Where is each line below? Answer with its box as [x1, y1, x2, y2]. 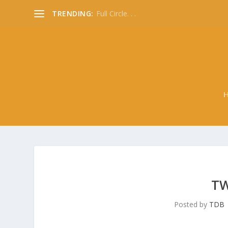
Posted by [174, 199, 210, 209]
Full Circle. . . [96, 8, 136, 18]
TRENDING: [52, 8, 94, 18]
